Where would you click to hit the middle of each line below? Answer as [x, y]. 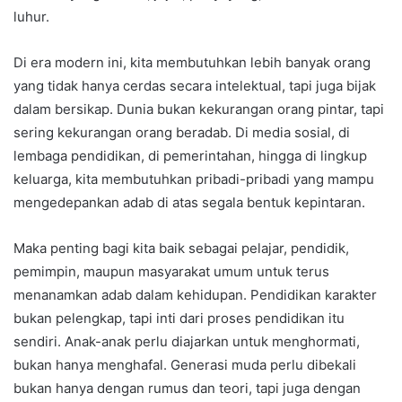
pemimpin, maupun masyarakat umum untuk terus [171, 271]
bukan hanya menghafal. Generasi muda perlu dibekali [185, 364]
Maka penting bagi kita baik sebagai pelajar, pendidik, [181, 248]
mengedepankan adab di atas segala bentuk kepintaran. [189, 202]
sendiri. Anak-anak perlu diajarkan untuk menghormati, [187, 341]
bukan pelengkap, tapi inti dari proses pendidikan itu [179, 318]
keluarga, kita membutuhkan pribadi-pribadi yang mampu [194, 179]
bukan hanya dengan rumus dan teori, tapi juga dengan [187, 388]
